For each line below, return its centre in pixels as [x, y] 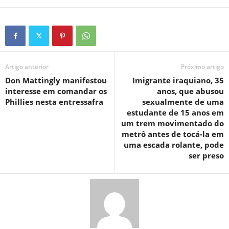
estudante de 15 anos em [175, 112]
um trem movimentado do [173, 123]
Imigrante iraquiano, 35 [178, 80]
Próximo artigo [202, 67]
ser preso [206, 155]
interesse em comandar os [56, 91]
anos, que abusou [190, 91]
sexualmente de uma [183, 102]
